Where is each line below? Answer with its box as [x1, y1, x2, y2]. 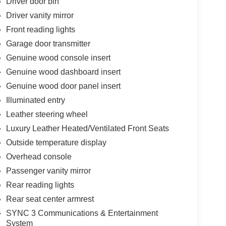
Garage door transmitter [6, 39, 90, 48]
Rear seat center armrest [6, 195, 94, 203]
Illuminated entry [6, 96, 65, 104]
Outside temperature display [6, 138, 106, 147]
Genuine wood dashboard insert [6, 68, 121, 76]
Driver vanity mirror [6, 11, 74, 20]
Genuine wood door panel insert [6, 82, 121, 90]
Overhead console [6, 152, 72, 161]
